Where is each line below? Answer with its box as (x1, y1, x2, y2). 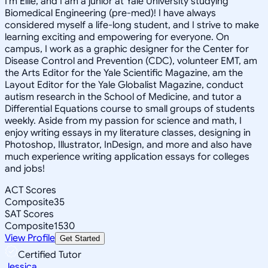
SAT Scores (5, 208, 54, 220)
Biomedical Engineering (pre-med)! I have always (5, 7, 216, 19)
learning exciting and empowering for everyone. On (5, 31, 229, 43)
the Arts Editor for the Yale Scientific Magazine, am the (5, 66, 243, 79)
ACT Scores (5, 184, 56, 196)
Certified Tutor (18, 248, 81, 261)
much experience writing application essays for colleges (5, 150, 249, 163)
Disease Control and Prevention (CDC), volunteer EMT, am (5, 54, 257, 67)
